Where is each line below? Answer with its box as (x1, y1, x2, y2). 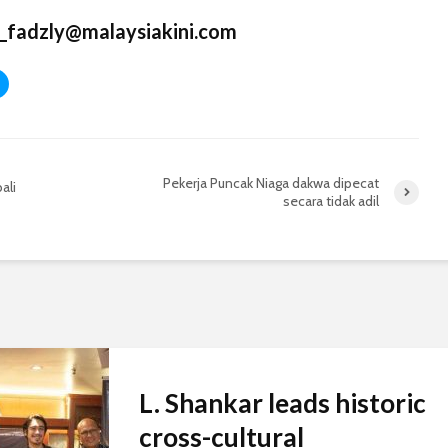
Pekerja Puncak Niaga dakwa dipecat (163, 174, 379, 193)
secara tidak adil (283, 192, 379, 211)
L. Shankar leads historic (139, 387, 426, 420)
